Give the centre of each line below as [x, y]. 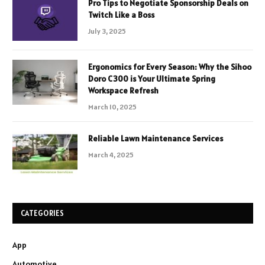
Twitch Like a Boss [121, 14]
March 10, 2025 [112, 106]
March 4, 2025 [111, 154]
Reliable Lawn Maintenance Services [156, 138]
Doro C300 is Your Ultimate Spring [152, 78]
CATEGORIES [43, 213]
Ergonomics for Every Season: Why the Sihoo [170, 67]
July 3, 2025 [107, 31]
